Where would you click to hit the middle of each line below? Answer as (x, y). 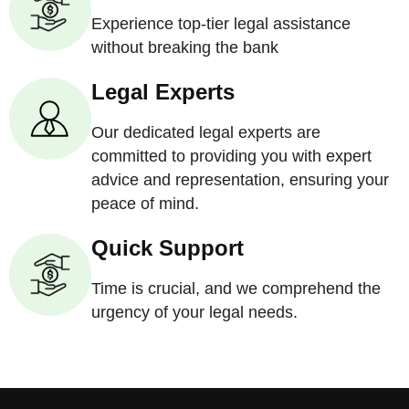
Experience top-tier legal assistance (221, 24)
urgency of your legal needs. (194, 312)
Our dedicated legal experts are (206, 132)
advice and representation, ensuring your (240, 180)
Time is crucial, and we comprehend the (236, 288)
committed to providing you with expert (231, 156)
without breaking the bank (185, 47)
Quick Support (168, 248)
